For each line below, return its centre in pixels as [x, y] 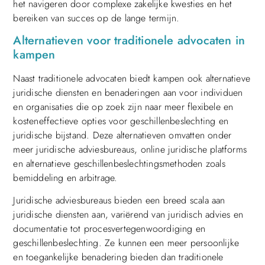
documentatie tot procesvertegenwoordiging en [109, 229]
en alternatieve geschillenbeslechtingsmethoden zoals [119, 164]
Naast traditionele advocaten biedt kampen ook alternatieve [132, 79]
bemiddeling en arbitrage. [65, 178]
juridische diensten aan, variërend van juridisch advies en [128, 215]
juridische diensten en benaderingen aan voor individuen [128, 93]
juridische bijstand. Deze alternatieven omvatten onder [122, 135]
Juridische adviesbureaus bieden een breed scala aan [119, 201]
